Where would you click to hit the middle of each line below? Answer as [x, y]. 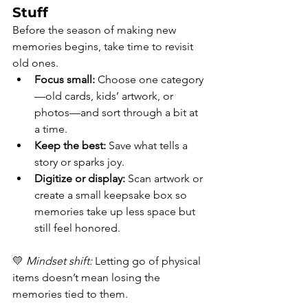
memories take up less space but [116, 212]
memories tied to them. [70, 294]
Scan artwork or [165, 179]
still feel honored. [77, 228]
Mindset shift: [59, 261]
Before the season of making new [96, 30]
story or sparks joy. [79, 162]
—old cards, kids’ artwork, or [105, 96]
